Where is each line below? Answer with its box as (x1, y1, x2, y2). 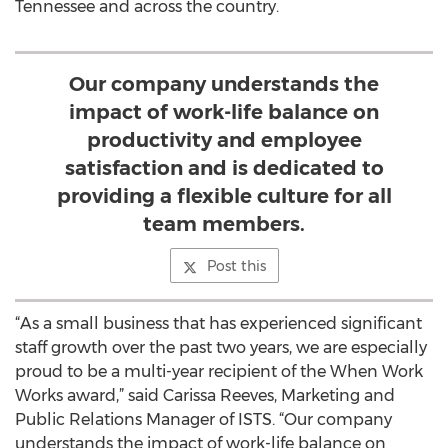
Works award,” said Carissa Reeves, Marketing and (15, 386, 395, 405)
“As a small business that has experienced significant (15, 314, 422, 333)
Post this (206, 257, 266, 275)
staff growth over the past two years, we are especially (15, 338, 427, 357)
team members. (143, 212, 305, 236)
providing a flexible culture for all (56, 184, 392, 208)
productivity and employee (86, 128, 362, 152)
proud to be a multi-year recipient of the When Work (15, 362, 423, 381)
